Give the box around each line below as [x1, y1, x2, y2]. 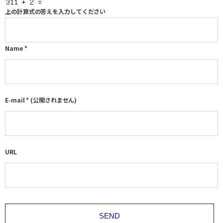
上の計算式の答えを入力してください [5, 7, 106, 16]
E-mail [5, 96, 25, 105]
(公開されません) [29, 96, 77, 105]
